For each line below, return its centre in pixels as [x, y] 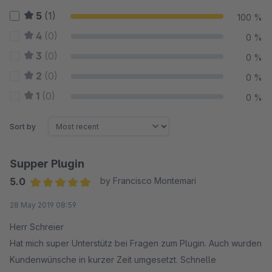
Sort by [23, 126]
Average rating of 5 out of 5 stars [102, 197]
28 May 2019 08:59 [43, 205]
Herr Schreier [38, 227]
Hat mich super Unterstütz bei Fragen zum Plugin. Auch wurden [136, 243]
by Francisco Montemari [148, 181]
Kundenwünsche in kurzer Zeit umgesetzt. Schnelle [113, 260]
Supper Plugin [47, 164]
